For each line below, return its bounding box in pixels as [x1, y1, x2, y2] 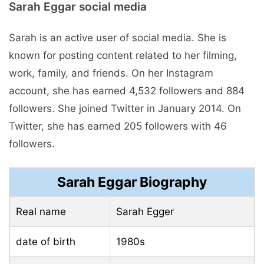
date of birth [16, 236, 75, 248]
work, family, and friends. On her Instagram [9, 67, 213, 79]
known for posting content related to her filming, [9, 49, 237, 61]
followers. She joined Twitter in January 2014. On [9, 102, 241, 114]
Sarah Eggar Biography [57, 174, 207, 191]
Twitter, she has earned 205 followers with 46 [9, 120, 227, 132]
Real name [16, 206, 66, 218]
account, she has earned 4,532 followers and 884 [9, 84, 245, 97]
